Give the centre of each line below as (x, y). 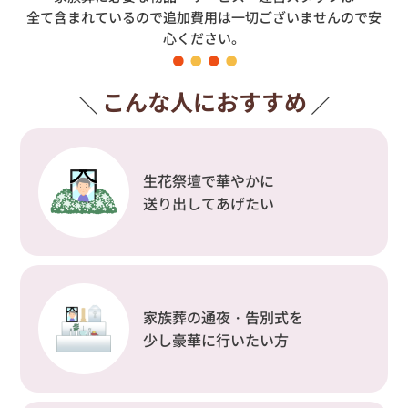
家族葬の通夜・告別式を (224, 316)
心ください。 (204, 37)
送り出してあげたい (209, 203)
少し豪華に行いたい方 (216, 339)
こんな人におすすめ (204, 101)
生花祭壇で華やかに (209, 180)
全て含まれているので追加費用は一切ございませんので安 (204, 16)
